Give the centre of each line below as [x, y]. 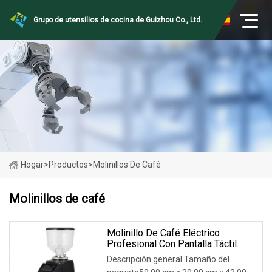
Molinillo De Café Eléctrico [163, 233]
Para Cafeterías [140, 254]
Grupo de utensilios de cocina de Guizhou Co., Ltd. [118, 20]
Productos [68, 165]
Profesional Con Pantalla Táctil [172, 243]
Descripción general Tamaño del [168, 259]
